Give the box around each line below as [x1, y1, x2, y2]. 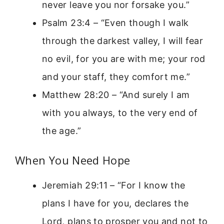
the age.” [42, 125, 81, 136]
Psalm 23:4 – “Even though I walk [42, 17, 189, 28]
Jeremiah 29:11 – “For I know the [42, 179, 185, 190]
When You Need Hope [15, 152, 130, 167]
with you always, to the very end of [42, 107, 198, 118]
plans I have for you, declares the [42, 197, 189, 208]
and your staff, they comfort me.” [42, 71, 190, 82]
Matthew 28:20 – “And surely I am [42, 89, 190, 100]
